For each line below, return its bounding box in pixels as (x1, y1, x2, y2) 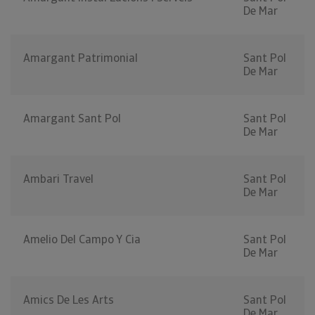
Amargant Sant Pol (23, 111, 121, 127)
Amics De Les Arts (23, 292, 114, 308)
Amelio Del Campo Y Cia (23, 232, 141, 247)
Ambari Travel (23, 172, 94, 187)
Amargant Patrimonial (23, 51, 138, 66)
